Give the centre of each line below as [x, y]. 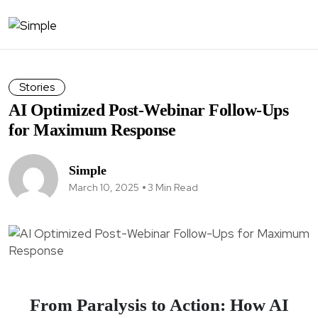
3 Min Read [173, 187]
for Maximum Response [92, 130]
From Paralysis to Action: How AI [159, 305]
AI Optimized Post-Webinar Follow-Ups [148, 110]
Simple [88, 170]
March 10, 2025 [104, 187]
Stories [37, 87]
